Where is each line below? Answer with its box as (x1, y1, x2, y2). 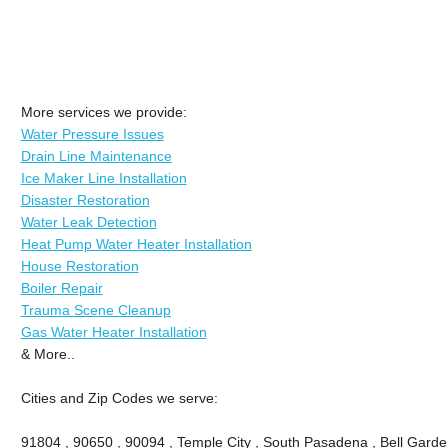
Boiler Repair (20, 279, 103, 296)
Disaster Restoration (20, 191, 150, 208)
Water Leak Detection (20, 213, 157, 230)
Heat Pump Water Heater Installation (20, 235, 252, 252)
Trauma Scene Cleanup (20, 301, 171, 318)
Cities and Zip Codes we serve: (20, 389, 218, 406)
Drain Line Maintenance (20, 147, 172, 164)
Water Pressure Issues (20, 125, 164, 142)
